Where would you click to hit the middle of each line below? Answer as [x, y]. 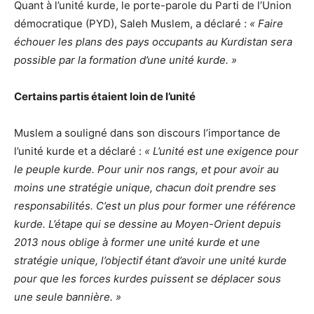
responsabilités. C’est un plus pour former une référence [155, 206]
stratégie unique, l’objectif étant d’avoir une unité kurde [150, 261]
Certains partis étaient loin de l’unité [105, 97]
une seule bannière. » [68, 297]
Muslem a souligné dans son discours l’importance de [147, 133]
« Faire [266, 24]
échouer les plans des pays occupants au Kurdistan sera [153, 42]
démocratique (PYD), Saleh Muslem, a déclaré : [132, 24]
